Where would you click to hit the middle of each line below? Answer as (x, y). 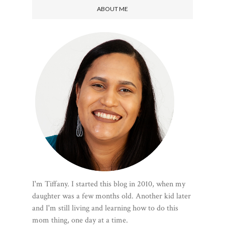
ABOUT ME (113, 9)
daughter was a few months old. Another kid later (111, 196)
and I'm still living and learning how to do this (105, 208)
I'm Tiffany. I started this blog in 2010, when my (109, 184)
